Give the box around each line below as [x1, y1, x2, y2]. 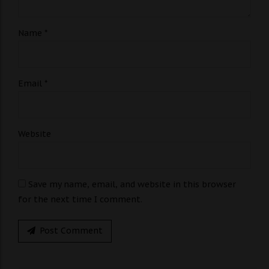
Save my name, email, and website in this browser [28, 178, 236, 190]
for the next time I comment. [18, 193, 142, 205]
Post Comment [40, 225, 103, 237]
